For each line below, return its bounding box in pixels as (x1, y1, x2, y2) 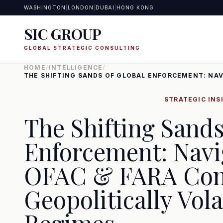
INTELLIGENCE (49, 64, 103, 71)
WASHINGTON (24, 4, 66, 10)
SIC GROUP (24, 24, 102, 44)
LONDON (68, 4, 94, 10)
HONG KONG (116, 4, 154, 10)
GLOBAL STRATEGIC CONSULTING (24, 45, 140, 51)
